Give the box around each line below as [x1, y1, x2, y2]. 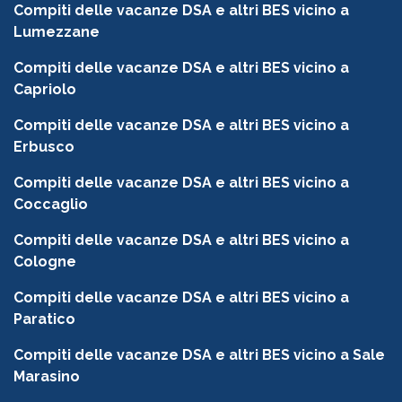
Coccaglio [13, 196, 88, 214]
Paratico [13, 310, 75, 328]
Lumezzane [13, 23, 100, 41]
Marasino [13, 368, 80, 386]
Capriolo [13, 81, 76, 99]
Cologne [13, 253, 76, 271]
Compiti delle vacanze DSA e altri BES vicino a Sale [13, 346, 385, 364]
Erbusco [13, 138, 74, 156]
